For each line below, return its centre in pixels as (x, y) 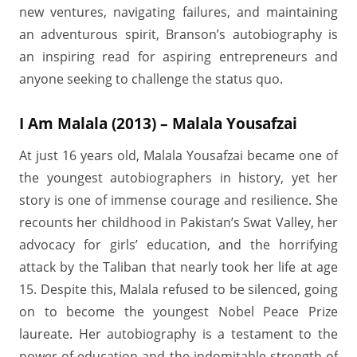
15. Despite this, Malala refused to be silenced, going (178, 289)
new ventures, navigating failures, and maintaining (178, 12)
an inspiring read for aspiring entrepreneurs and (178, 57)
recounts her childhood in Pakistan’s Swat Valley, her (178, 222)
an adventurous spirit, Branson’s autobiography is (178, 34)
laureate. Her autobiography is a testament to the (178, 334)
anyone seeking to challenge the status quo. (151, 79)
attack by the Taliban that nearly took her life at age (178, 267)
